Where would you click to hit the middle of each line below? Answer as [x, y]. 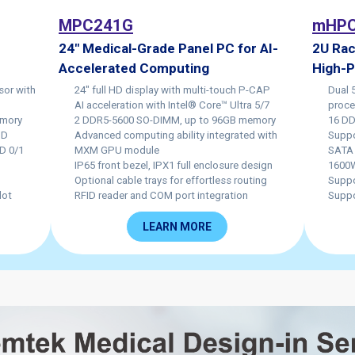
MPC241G [95, 25]
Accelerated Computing [134, 68]
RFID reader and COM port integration [161, 195]
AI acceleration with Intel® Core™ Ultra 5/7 [172, 105]
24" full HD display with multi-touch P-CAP [173, 90]
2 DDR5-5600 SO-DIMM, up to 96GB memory [175, 120]
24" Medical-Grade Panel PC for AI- [168, 48]
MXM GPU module [116, 150]
